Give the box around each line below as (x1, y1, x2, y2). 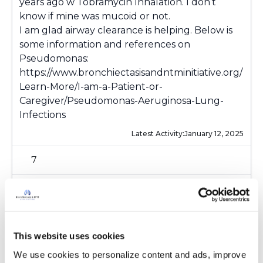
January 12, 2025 (184, 129, 244, 138)
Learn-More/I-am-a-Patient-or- (19, 81, 163, 92)
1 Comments (19, 184, 75, 194)
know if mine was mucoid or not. (19, 11, 170, 22)
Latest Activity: (131, 129, 184, 138)
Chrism (48, 238, 78, 248)
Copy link (31, 197, 71, 207)
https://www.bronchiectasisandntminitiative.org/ (19, 67, 242, 78)
